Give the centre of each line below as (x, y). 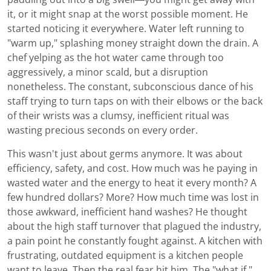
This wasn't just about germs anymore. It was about (125, 154)
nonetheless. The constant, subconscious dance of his (130, 87)
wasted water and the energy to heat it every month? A (132, 183)
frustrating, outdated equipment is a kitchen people (125, 255)
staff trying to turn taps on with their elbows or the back (135, 101)
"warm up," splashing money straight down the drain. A (133, 43)
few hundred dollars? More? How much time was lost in (133, 197)
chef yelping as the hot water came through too (116, 57)
